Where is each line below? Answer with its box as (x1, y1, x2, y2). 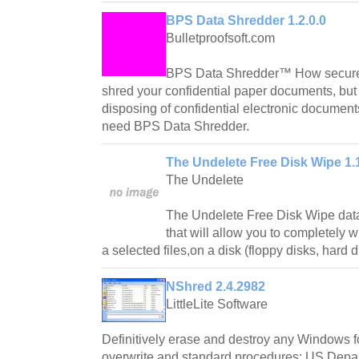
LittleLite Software (166, 297, 268, 312)
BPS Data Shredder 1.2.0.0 (166, 14, 326, 28)
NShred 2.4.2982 (166, 280, 265, 294)
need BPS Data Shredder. (102, 119, 249, 134)
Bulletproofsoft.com (166, 31, 275, 46)
